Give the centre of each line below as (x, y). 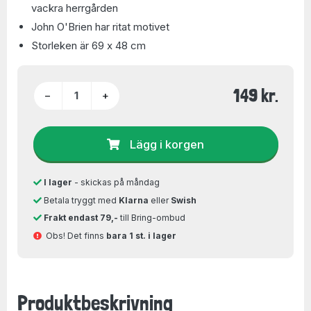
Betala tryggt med (80, 200)
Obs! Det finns (74, 235)
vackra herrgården (75, 8)
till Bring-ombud (151, 218)
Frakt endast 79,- (81, 218)
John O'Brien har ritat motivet (100, 27)
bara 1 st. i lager (141, 235)
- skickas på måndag (116, 182)
